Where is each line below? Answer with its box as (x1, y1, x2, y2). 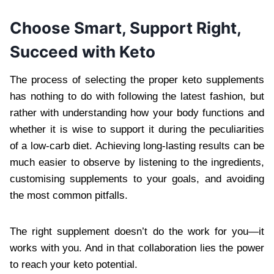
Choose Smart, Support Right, (10, 18, 241, 37)
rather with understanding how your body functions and (10, 106, 264, 119)
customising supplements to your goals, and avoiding (10, 172, 264, 185)
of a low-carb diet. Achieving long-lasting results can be (10, 139, 264, 152)
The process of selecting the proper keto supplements (10, 73, 264, 86)
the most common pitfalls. (10, 189, 128, 201)
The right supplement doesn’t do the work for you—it (10, 225, 264, 237)
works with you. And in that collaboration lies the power (10, 242, 264, 254)
